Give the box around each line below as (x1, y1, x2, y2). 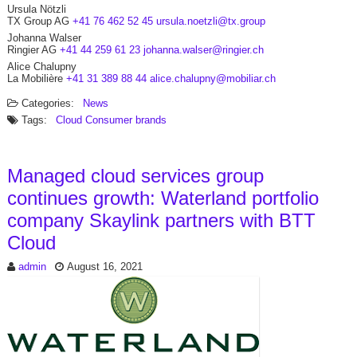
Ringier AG (6, 44, 57, 56)
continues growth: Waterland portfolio (6, 187, 319, 209)
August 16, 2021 (66, 261, 143, 273)
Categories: (18, 97, 77, 109)
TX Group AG (6, 15, 69, 27)
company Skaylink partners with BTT (6, 210, 316, 231)
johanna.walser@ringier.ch (143, 44, 264, 56)
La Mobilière (6, 73, 63, 84)
